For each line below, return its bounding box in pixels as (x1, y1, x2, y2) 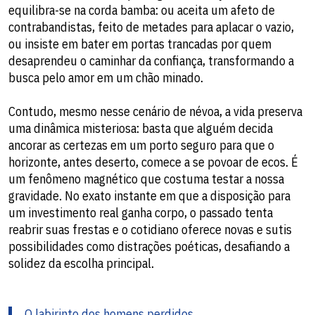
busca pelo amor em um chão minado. (8, 69, 203, 86)
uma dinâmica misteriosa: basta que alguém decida (8, 120, 273, 136)
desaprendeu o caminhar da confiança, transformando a (8, 52, 294, 69)
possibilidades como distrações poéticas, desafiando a (8, 238, 290, 255)
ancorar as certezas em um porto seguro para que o (8, 136, 274, 153)
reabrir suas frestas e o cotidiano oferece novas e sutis (8, 221, 292, 238)
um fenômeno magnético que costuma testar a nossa (8, 170, 284, 187)
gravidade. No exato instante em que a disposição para (8, 187, 290, 204)
